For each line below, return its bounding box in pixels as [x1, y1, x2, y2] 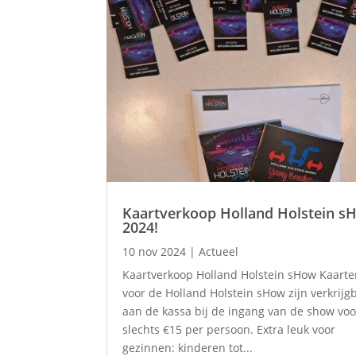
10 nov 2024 [122, 244, 187, 260]
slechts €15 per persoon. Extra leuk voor [122, 322, 336, 338]
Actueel [199, 244, 239, 260]
